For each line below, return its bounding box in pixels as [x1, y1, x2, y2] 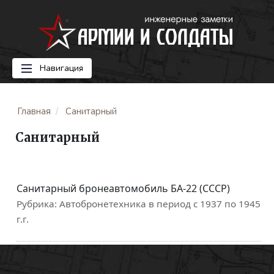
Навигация [37, 62, 83, 74]
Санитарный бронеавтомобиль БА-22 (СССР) [17, 182, 231, 195]
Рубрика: [17, 198, 60, 210]
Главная [17, 105, 51, 117]
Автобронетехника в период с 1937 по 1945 [59, 198, 261, 210]
